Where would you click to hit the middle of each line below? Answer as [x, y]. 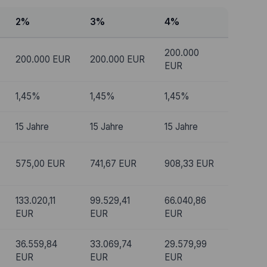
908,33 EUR [189, 164]
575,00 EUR [40, 164]
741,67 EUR [113, 164]
